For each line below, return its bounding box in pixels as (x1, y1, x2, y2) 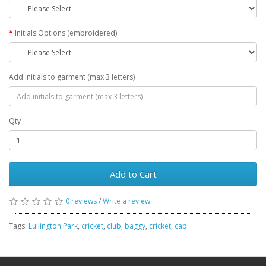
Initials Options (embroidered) (15, 28, 117, 38)
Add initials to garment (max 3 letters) (9, 72, 135, 82)
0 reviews (65, 196, 97, 206)
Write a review (103, 196, 150, 206)
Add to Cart (109, 168, 157, 180)
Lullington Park (28, 221, 78, 231)
